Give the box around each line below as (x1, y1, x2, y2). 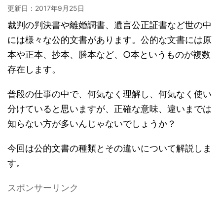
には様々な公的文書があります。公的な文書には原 (7, 35, 212, 45)
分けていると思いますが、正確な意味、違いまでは (7, 104, 212, 114)
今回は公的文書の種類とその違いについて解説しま (7, 143, 212, 153)
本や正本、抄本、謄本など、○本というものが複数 (7, 49, 211, 60)
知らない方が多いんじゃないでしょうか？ (7, 118, 176, 129)
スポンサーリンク (7, 183, 78, 193)
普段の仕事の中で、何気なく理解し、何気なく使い (7, 89, 212, 99)
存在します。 (7, 64, 61, 74)
